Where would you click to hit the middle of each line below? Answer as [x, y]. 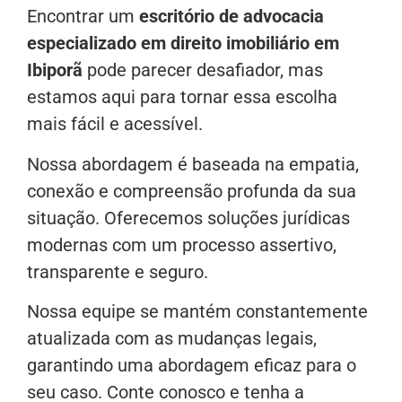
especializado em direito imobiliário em [183, 44]
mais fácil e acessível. [115, 124]
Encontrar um [83, 17]
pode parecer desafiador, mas [203, 70]
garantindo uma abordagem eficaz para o [192, 365]
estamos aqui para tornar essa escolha [182, 97]
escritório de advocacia [232, 17]
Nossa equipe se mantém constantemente [197, 311]
